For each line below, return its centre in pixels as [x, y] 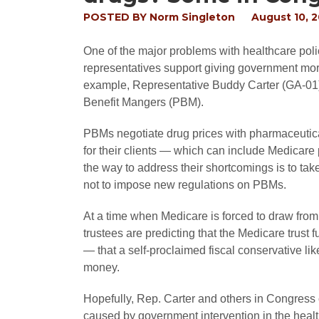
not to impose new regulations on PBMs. [185, 185]
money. [101, 267]
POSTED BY [116, 17]
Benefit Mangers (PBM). [143, 102]
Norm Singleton [192, 17]
